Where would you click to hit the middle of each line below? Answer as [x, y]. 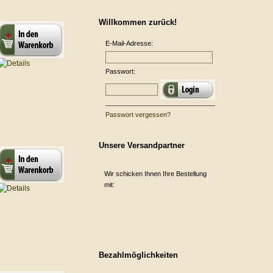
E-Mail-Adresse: [129, 43]
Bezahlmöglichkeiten [138, 255]
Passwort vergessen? [138, 115]
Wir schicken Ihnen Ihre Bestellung [155, 174]
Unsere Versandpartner [142, 145]
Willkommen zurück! [138, 22]
